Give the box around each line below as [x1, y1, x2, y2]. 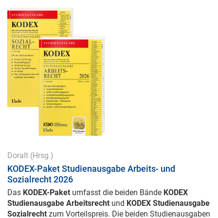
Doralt [7, 150, 28, 160]
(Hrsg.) [28, 150, 54, 160]
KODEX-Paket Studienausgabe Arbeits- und [7, 163, 175, 174]
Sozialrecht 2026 [7, 174, 73, 184]
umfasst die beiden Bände [70, 187, 163, 197]
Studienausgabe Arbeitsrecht [7, 198, 109, 208]
